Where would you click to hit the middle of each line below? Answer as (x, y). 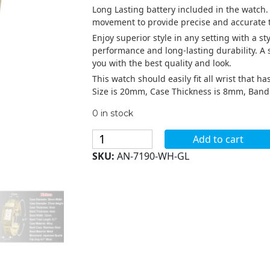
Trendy (108, 223)
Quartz (108, 179)
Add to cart (218, 139)
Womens (112, 194)
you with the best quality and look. (162, 63)
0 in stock (113, 113)
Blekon (108, 136)
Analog (108, 165)
